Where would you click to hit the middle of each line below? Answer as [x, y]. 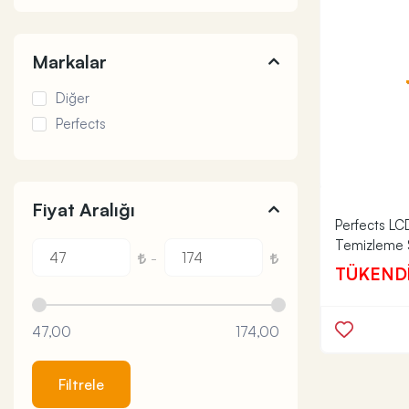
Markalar [69, 62]
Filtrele [82, 384]
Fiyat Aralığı [84, 210]
